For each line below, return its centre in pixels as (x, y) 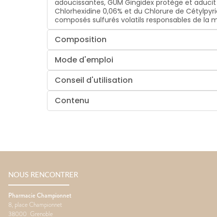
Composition (81, 40)
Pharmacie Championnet (40, 196)
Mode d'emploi (84, 60)
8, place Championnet (35, 205)
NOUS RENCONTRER (43, 175)
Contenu (72, 101)
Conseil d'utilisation (94, 80)
